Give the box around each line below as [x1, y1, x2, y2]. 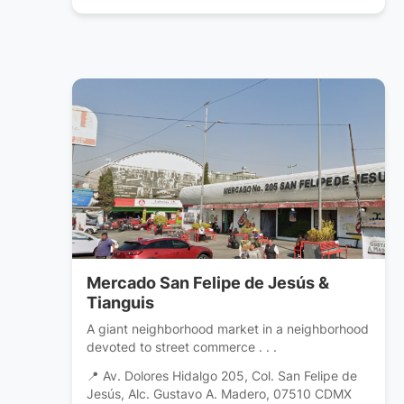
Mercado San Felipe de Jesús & [87, 273, 329, 293]
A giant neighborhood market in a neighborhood [87, 321, 369, 337]
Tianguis [87, 293, 154, 313]
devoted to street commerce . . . [87, 339, 277, 355]
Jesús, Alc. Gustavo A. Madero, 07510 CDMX [87, 387, 352, 402]
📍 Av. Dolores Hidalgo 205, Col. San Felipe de [87, 369, 357, 384]
